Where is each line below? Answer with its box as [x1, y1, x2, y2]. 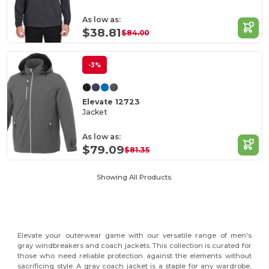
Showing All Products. [97, 173, 172, 182]
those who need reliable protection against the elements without [17, 252, 252, 261]
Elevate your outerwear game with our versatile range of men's [17, 231, 252, 240]
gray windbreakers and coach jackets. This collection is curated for [17, 241, 252, 250]
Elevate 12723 [82, 97, 141, 107]
